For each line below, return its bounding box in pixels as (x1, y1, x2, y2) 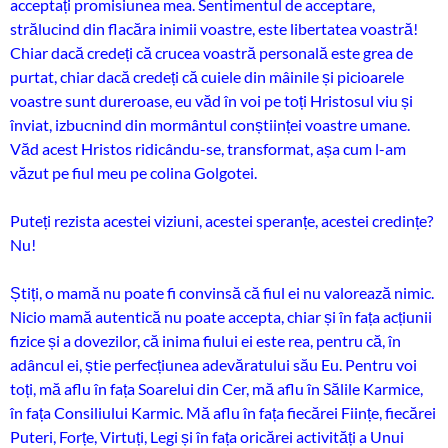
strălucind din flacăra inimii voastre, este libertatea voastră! (10, 19, 418, 38)
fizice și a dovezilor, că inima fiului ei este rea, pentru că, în (10, 331, 401, 350)
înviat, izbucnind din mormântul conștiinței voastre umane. (10, 115, 410, 134)
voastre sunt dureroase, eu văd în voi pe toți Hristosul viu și (10, 91, 413, 110)
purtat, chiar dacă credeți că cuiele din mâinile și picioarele (10, 67, 404, 86)
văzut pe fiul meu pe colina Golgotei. (10, 163, 257, 182)
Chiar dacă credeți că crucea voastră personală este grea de (10, 43, 413, 62)
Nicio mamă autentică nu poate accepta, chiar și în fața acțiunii (10, 307, 432, 326)
